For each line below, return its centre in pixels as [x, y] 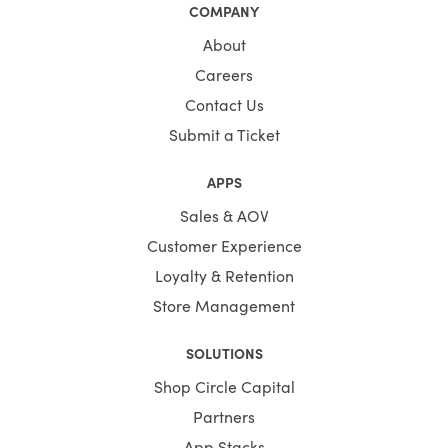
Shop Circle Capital [224, 385]
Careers [224, 73]
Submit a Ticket [224, 133]
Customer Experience [224, 244]
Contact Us [224, 103]
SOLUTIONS [224, 352]
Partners [224, 415]
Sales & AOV [224, 214]
